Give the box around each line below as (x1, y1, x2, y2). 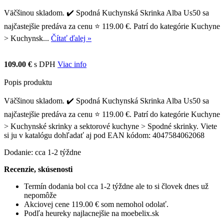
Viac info (57, 59, 86, 68)
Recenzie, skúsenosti (4, 164, 72, 173)
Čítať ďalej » (51, 33, 91, 42)
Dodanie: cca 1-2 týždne (4, 147, 81, 156)
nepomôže (24, 190, 56, 199)
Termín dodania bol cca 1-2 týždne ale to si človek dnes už (24, 181, 208, 190)
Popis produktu (4, 77, 52, 86)
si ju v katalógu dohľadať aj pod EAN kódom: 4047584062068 (4, 130, 204, 139)
